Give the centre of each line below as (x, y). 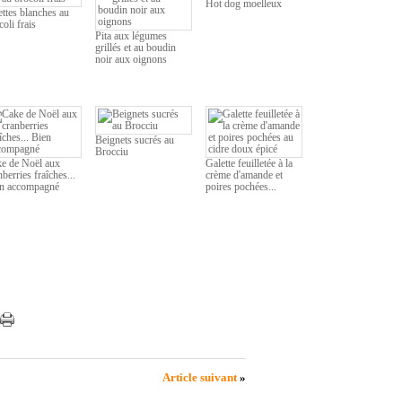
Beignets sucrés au (135, 140)
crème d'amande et (244, 175)
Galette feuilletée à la (249, 163)
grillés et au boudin (135, 48)
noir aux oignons (131, 59)
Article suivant (201, 377)
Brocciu (112, 152)
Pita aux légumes (131, 36)
